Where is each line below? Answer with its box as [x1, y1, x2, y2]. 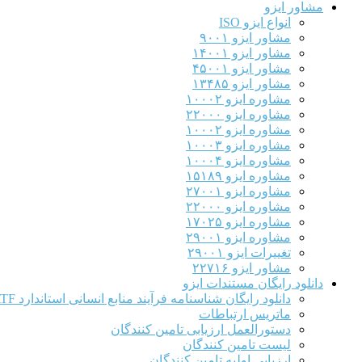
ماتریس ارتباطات [199, 306, 291, 321]
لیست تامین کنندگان [183, 337, 291, 351]
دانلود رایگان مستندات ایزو [183, 276, 323, 290]
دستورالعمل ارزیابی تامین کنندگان [111, 322, 291, 336]
